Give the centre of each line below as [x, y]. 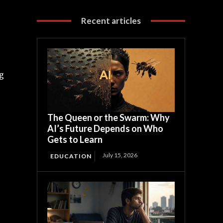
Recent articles [111, 21]
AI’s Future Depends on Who [106, 129]
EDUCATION [71, 156]
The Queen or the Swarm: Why [109, 118]
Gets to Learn [75, 140]
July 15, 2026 [120, 155]
